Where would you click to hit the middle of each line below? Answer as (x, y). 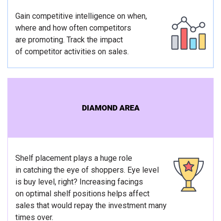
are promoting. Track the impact (69, 40)
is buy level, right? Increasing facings (79, 182)
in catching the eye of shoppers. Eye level (87, 170)
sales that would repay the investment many (91, 206)
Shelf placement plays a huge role (74, 158)
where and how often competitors (73, 28)
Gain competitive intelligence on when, (81, 16)
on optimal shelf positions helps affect (82, 194)
